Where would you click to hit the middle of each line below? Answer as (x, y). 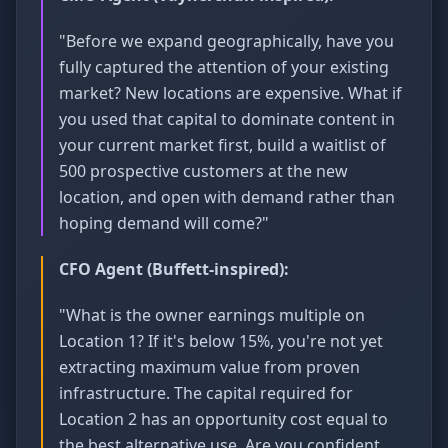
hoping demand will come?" (164, 223)
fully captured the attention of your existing (224, 67)
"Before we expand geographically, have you (226, 41)
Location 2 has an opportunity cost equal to (223, 419)
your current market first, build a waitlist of (222, 145)
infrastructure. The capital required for (206, 393)
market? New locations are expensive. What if (230, 93)
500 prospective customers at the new (203, 171)
